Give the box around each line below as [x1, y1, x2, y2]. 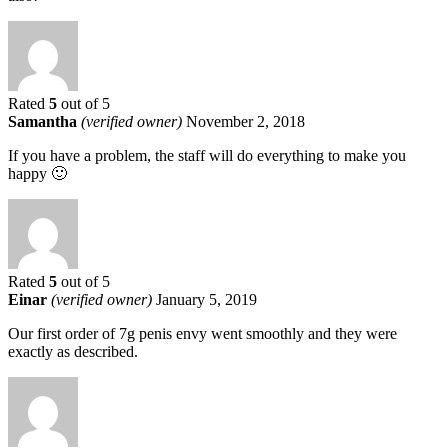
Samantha [8, 112, 81, 130]
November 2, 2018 [186, 112, 305, 130]
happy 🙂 [8, 164, 67, 182]
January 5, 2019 [156, 290, 257, 308]
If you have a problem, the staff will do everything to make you [8, 146, 406, 164]
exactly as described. [8, 342, 138, 360]
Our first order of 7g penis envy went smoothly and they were [8, 324, 397, 342]
